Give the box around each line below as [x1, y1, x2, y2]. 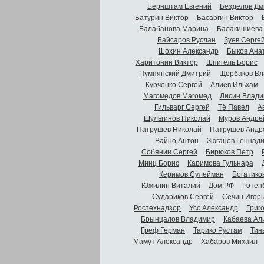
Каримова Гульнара [187, 159, 253, 167]
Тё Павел [217, 103, 249, 111]
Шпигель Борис [206, 58, 258, 67]
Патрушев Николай [137, 125, 202, 134]
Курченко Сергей [145, 80, 202, 89]
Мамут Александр [133, 237, 193, 246]
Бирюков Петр [206, 147, 253, 156]
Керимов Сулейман [159, 170, 224, 179]
